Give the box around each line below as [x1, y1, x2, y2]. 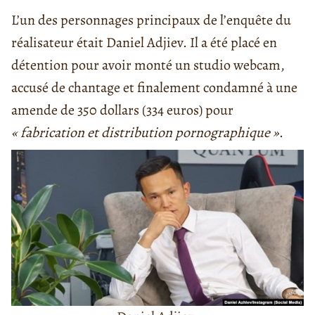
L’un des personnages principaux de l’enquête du [11, 11, 291, 30]
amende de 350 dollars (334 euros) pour [11, 101, 233, 120]
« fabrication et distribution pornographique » [11, 123, 279, 143]
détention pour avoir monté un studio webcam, [11, 56, 285, 75]
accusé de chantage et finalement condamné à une [11, 78, 297, 98]
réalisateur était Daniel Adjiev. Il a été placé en [11, 33, 277, 53]
